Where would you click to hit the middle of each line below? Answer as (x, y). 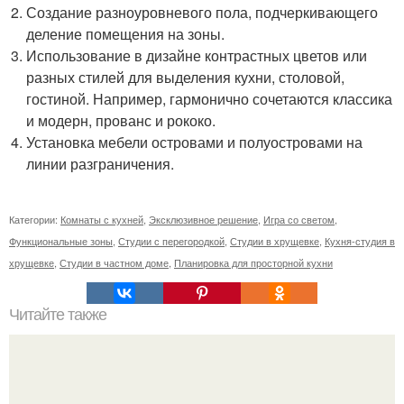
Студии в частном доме (114, 263)
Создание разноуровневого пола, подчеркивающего (202, 13)
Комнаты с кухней (102, 220)
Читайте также (58, 315)
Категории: (35, 220)
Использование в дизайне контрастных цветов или (197, 56)
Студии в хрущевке (275, 241)
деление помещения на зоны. (126, 34)
